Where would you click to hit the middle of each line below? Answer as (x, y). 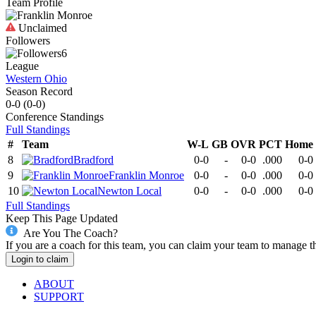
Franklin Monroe (146, 175)
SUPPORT (59, 297)
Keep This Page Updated (62, 218)
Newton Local (129, 190)
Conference (31, 116)
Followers (28, 40)
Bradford (93, 159)
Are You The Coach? (70, 233)
